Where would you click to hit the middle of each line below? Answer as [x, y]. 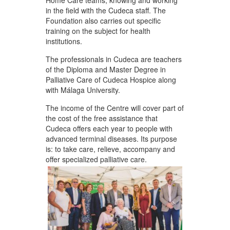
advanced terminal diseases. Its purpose [111, 139]
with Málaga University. [83, 90]
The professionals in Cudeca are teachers [114, 59]
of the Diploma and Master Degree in [106, 69]
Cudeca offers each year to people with [109, 128]
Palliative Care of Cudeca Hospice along [111, 80]
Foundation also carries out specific [103, 21]
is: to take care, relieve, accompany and [110, 149]
